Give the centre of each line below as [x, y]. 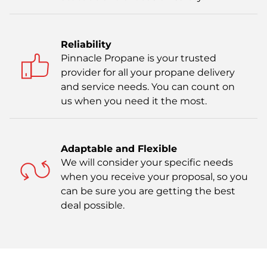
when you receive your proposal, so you [154, 176]
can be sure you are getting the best [148, 191]
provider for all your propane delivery [148, 72]
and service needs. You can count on [148, 86]
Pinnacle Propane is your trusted [139, 58]
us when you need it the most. [134, 101]
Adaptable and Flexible [119, 148]
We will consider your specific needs [147, 162]
